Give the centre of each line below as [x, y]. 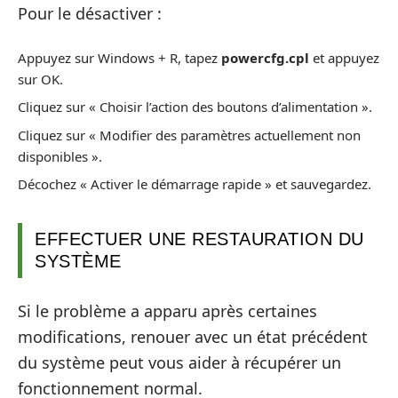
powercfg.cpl [265, 57]
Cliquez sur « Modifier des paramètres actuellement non [189, 135]
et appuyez [344, 57]
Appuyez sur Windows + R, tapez [119, 57]
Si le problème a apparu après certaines [167, 310]
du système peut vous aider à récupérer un [179, 362]
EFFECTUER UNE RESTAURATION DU [199, 239]
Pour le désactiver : [90, 14]
